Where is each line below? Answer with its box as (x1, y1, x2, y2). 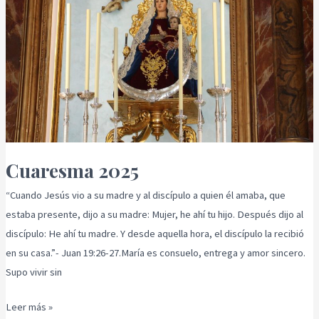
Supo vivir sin (5, 266, 62, 279)
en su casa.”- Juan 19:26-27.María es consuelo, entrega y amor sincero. (5, 246, 305, 260)
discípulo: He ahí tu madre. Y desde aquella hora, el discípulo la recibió (5, 227, 304, 241)
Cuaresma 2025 (5, 157, 139, 183)
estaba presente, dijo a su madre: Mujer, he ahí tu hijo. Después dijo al (5, 208, 303, 221)
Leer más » (5, 300, 53, 313)
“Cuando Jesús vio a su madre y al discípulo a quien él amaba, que (5, 189, 286, 202)
